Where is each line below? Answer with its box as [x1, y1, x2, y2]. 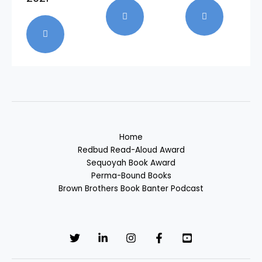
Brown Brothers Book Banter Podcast [58, 183, 204, 195]
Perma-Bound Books [91, 170, 171, 182]
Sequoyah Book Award [87, 157, 175, 169]
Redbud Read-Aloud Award [77, 144, 185, 156]
